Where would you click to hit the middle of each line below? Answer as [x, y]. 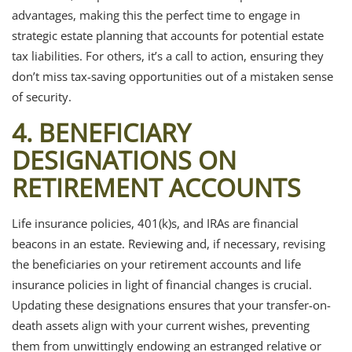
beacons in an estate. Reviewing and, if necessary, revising [169, 243]
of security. [42, 96]
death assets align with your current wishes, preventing [161, 325]
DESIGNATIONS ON [124, 159]
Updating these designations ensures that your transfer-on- [171, 304]
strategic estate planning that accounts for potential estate [168, 35]
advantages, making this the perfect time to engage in [156, 15]
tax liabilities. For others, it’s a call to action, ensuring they [168, 55]
